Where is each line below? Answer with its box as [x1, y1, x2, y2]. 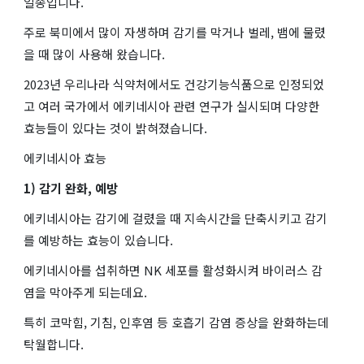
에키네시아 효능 [24, 149, 106, 167]
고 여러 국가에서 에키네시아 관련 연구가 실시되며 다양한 [24, 97, 319, 115]
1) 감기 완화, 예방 [24, 179, 118, 197]
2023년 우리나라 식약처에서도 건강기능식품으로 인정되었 [24, 75, 324, 93]
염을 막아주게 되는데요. [24, 283, 147, 301]
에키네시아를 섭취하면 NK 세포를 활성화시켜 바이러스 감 [24, 261, 323, 279]
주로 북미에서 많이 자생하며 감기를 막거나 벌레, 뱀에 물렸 [24, 23, 326, 41]
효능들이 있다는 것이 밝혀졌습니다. [24, 119, 207, 136]
